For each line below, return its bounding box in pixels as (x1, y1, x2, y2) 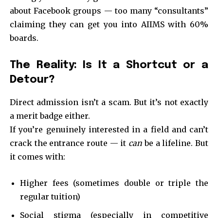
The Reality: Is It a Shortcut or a (10, 59, 208, 71)
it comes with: (10, 151, 65, 162)
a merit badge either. (10, 110, 90, 121)
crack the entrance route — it (10, 138, 129, 148)
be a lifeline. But (142, 138, 209, 148)
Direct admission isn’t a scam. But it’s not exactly (10, 97, 208, 107)
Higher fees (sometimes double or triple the (20, 178, 208, 188)
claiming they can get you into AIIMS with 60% (10, 19, 208, 29)
